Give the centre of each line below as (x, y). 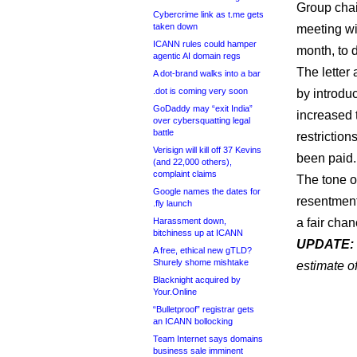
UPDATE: (325, 244)
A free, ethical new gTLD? (202, 250)
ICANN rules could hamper (205, 44)
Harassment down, (190, 221)
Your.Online (175, 292)
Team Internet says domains (208, 339)
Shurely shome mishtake (201, 262)
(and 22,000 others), (192, 162)
